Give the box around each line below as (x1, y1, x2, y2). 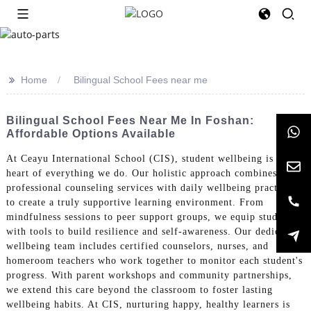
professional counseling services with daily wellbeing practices (6, 183, 295, 194)
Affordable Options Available (6, 127, 176, 140)
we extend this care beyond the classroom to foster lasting (6, 285, 273, 296)
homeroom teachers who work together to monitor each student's (6, 255, 303, 267)
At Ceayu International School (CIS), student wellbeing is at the (6, 153, 303, 165)
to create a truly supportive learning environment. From (6, 197, 264, 208)
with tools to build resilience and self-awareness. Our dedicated (6, 226, 299, 237)
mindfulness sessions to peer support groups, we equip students (6, 212, 296, 223)
